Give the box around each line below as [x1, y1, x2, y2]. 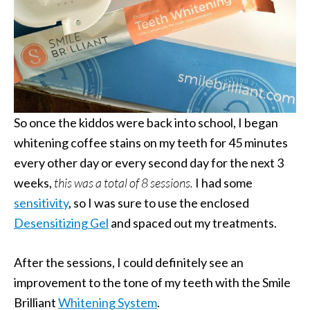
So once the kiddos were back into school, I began [14, 115, 278, 130]
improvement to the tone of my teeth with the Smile [14, 275, 291, 290]
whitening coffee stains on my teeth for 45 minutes [14, 135, 288, 150]
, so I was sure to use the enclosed [69, 195, 249, 210]
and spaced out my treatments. [109, 215, 277, 230]
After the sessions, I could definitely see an [14, 255, 244, 270]
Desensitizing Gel [14, 215, 109, 230]
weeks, [14, 175, 54, 190]
